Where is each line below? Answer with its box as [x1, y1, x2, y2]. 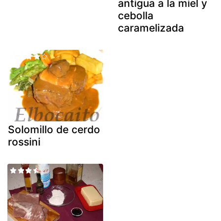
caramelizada [118, 21, 184, 34]
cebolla [118, 9, 153, 22]
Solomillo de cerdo [8, 123, 100, 136]
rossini [8, 136, 40, 148]
